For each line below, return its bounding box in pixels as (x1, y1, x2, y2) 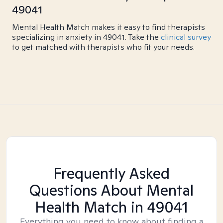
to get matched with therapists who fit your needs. (12, 42, 195, 52)
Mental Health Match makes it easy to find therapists (12, 22, 205, 32)
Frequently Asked (53, 163, 170, 183)
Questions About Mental (29, 180, 194, 200)
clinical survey (161, 32, 211, 42)
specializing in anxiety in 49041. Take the (12, 32, 161, 42)
